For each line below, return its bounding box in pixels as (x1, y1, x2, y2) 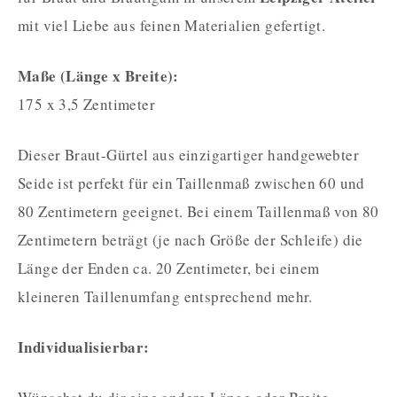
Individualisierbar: (18, 335, 150, 358)
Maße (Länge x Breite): (18, 64, 179, 87)
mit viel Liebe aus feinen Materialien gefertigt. (18, 14, 326, 35)
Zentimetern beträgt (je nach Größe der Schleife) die (18, 229, 363, 250)
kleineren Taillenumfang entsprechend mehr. (18, 285, 313, 307)
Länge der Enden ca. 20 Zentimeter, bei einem (18, 257, 320, 278)
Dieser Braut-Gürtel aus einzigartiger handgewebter (18, 144, 359, 165)
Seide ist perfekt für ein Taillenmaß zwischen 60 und (18, 172, 365, 193)
